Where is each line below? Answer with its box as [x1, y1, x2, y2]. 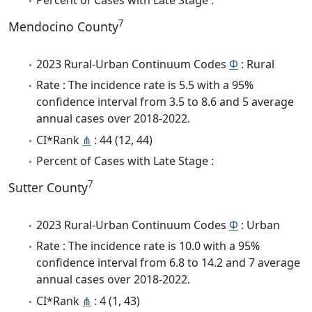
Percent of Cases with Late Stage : [36, 153, 214, 169]
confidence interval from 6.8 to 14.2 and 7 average [36, 255, 300, 271]
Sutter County [8, 178, 88, 196]
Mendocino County [8, 17, 118, 35]
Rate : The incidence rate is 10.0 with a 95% [36, 238, 260, 254]
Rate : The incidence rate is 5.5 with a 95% [36, 77, 253, 93]
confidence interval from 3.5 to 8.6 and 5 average [36, 94, 294, 110]
